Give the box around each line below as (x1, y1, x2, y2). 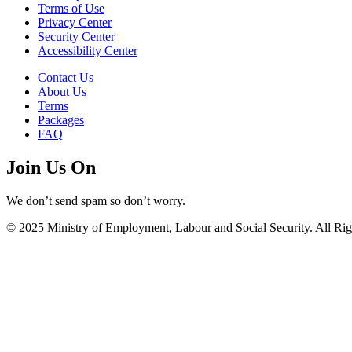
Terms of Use (38, 2, 104, 16)
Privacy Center (38, 16, 112, 30)
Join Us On (6, 156, 96, 178)
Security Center (38, 30, 115, 44)
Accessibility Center (38, 44, 137, 58)
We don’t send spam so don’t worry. (6, 193, 185, 207)
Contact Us (38, 71, 93, 85)
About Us (38, 85, 86, 99)
